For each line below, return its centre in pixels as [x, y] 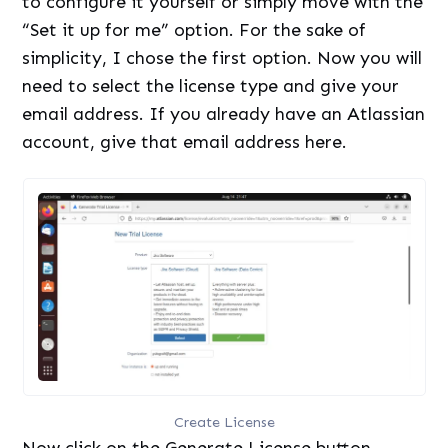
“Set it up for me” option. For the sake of [194, 30]
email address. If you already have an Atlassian [224, 114]
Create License [224, 421]
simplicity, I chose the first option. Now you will [222, 58]
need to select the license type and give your [211, 86]
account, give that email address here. [185, 142]
